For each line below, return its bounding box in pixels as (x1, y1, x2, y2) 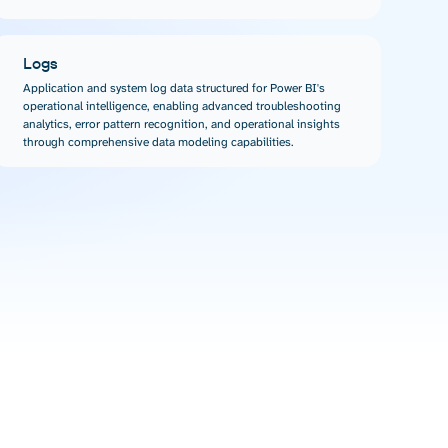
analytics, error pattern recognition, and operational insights (22, 116, 340, 133)
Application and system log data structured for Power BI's (22, 80, 325, 97)
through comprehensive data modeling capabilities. (22, 134, 294, 151)
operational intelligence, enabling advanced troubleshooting (22, 98, 341, 115)
